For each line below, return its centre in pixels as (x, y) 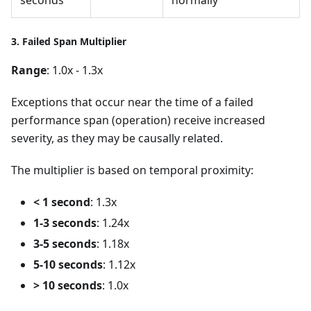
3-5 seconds (65, 243)
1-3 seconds (65, 222)
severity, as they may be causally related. (117, 138)
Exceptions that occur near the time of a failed (132, 102)
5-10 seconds (68, 264)
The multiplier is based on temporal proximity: (132, 170)
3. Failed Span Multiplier (69, 41)
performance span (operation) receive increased (138, 120)
